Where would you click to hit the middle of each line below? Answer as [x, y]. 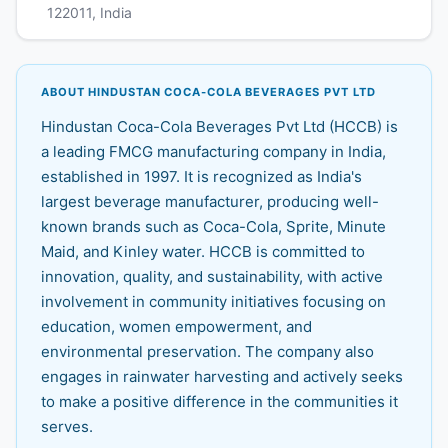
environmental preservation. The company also [207, 352]
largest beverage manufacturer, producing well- [210, 202]
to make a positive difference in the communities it [219, 402]
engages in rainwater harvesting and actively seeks [222, 377]
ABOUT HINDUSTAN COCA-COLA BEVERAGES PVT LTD [208, 92]
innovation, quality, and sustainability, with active [212, 277]
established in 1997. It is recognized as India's [201, 177]
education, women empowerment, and [176, 327]
